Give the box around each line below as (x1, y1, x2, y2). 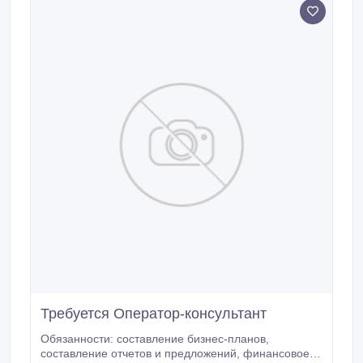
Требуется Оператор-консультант (41, 305, 267, 322)
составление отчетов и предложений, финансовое (41, 347, 243, 360)
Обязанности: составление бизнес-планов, (41, 332, 269, 345)
